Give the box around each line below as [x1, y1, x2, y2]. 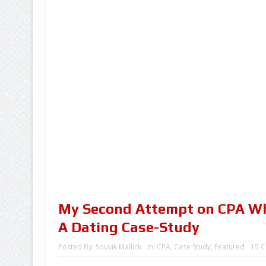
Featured [214, 241, 245, 252]
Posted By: [58, 241, 96, 252]
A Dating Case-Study [58, 218, 199, 235]
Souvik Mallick [95, 241, 141, 252]
